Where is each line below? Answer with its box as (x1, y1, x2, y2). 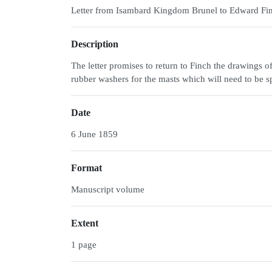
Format (71, 163, 102, 173)
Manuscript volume (71, 185, 144, 194)
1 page (71, 240, 97, 250)
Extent (71, 218, 98, 228)
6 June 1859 (71, 129, 118, 139)
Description (71, 39, 118, 49)
